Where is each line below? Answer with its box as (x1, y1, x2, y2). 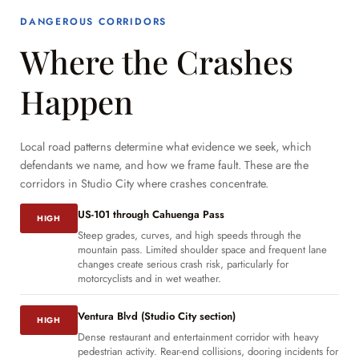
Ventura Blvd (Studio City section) (78, 309, 236, 325)
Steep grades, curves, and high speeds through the (78, 228, 301, 244)
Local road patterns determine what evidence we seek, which (20, 139, 312, 155)
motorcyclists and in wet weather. (78, 271, 221, 287)
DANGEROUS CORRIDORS (20, 14, 167, 30)
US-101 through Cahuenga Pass (78, 207, 224, 223)
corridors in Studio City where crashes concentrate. (20, 175, 268, 192)
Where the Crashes (20, 40, 293, 83)
